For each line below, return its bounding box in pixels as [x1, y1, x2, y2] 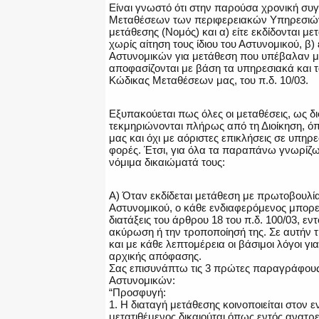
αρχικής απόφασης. [109, 250, 202, 263]
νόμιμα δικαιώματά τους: [109, 156, 225, 169]
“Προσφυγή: [109, 286, 166, 299]
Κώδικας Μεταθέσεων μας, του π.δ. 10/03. [109, 74, 308, 87]
